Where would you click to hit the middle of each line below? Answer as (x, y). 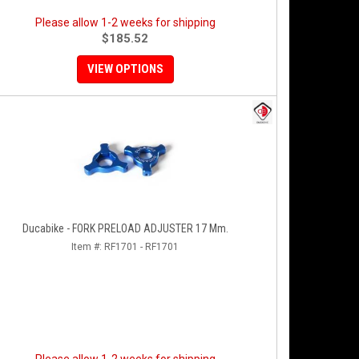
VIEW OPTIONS (125, 69)
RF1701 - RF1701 (141, 247)
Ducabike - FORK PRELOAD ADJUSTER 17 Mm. (125, 228)
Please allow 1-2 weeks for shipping (125, 22)
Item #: (88, 247)
